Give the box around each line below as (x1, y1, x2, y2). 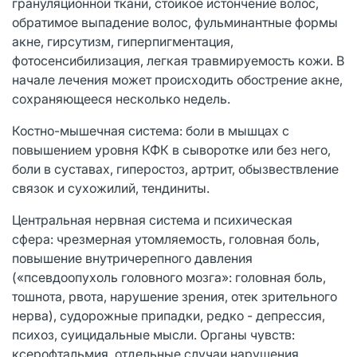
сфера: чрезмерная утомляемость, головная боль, (12, 230, 320, 247)
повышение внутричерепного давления (12, 249, 253, 266)
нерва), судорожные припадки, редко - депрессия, (12, 307, 325, 324)
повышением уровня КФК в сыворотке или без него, (12, 141, 331, 158)
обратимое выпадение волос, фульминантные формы (12, 14, 338, 30)
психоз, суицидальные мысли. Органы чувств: (12, 326, 295, 343)
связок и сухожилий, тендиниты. (12, 179, 210, 196)
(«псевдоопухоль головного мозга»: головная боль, (12, 269, 326, 285)
